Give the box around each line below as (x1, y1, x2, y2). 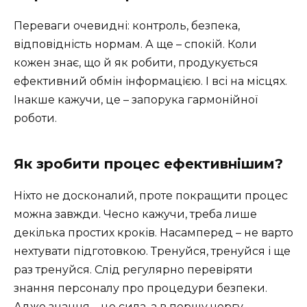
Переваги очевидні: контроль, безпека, (14, 19, 240, 33)
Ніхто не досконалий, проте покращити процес (14, 189, 288, 203)
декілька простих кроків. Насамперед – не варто (14, 226, 293, 240)
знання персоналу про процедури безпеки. (14, 282, 267, 295)
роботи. (14, 112, 57, 125)
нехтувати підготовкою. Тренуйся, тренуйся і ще (14, 245, 291, 258)
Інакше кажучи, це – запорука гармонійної (14, 93, 258, 107)
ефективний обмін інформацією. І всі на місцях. (14, 75, 287, 88)
